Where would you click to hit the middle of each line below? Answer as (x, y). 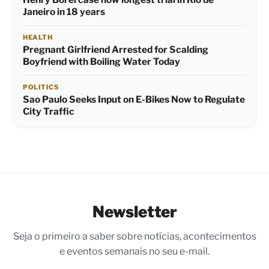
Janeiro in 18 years (64, 11)
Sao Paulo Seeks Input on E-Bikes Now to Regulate (134, 99)
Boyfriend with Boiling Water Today (101, 61)
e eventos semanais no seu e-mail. (134, 251)
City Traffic (49, 111)
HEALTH (38, 37)
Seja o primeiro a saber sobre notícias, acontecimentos (134, 236)
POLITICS (41, 87)
